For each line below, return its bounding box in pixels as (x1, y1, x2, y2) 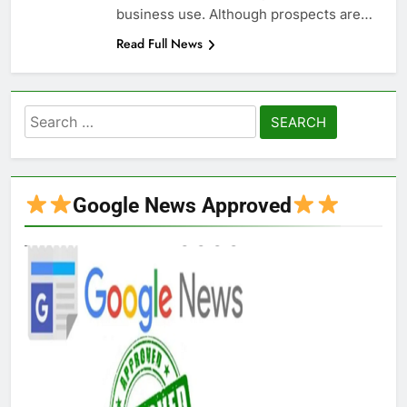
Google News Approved (73, 193, 293, 219)
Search (24, 107, 75, 127)
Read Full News (116, 35, 203, 54)
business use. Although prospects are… (116, 5, 372, 24)
